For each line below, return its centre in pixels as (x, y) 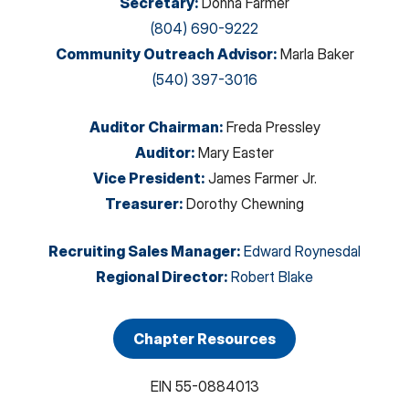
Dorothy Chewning (245, 204)
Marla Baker (317, 54)
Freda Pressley (273, 127)
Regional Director (160, 277)
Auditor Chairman (154, 127)
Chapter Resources (204, 338)
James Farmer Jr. (262, 178)
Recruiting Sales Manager (142, 252)
